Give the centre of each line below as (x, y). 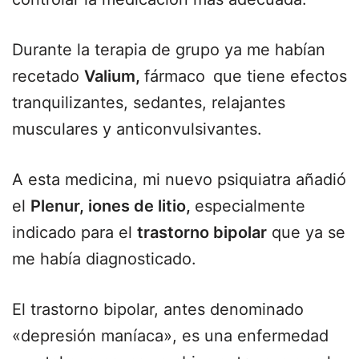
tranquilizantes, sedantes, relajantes (149, 103)
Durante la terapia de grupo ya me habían (169, 50)
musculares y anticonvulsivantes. (137, 129)
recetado (48, 76)
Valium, (114, 76)
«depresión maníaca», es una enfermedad (170, 336)
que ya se (306, 232)
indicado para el (75, 232)
